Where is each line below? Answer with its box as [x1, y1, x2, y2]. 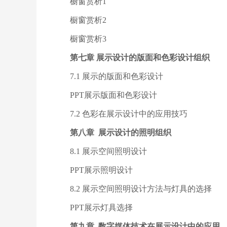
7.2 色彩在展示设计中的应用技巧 [70, 109, 187, 118]
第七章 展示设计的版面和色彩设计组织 [70, 53, 210, 62]
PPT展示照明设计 [70, 166, 133, 174]
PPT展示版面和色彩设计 [70, 91, 157, 99]
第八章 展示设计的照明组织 [70, 128, 171, 137]
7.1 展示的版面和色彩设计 [70, 72, 165, 81]
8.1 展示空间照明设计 [70, 147, 147, 156]
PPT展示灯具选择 [70, 203, 133, 212]
